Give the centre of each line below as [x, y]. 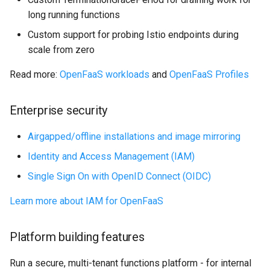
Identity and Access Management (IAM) [111, 156]
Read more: [35, 74]
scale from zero [61, 49]
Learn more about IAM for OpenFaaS [86, 201]
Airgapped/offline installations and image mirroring [134, 136]
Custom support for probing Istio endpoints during [133, 34]
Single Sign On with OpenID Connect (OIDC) [119, 176]
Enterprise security [59, 110]
